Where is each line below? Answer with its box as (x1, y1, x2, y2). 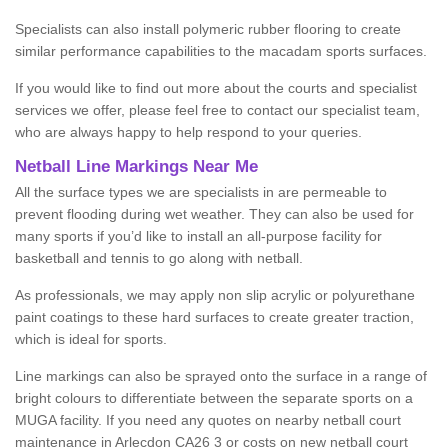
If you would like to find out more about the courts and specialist (15, 80, 417, 97)
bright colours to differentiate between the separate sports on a (15, 390, 413, 407)
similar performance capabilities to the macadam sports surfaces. (15, 43, 427, 60)
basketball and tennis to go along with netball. (15, 250, 303, 267)
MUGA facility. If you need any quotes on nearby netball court (15, 412, 401, 429)
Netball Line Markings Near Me (15, 157, 258, 177)
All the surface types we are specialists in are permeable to (15, 184, 387, 201)
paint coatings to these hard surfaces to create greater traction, (15, 309, 414, 326)
